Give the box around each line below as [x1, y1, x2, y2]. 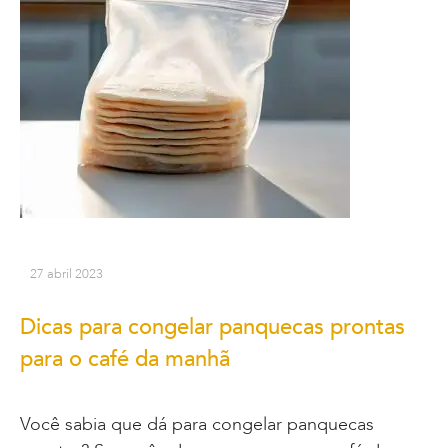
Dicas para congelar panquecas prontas [20, 312, 405, 343]
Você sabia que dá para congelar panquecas [20, 412, 374, 438]
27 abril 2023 [30, 265, 103, 284]
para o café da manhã [20, 344, 230, 375]
